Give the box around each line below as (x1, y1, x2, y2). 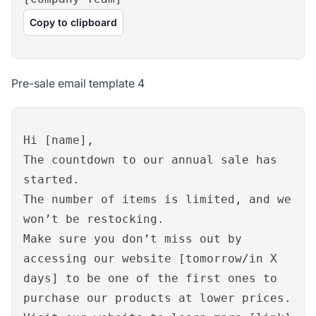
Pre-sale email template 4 (11, 75, 145, 90)
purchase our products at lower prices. (23, 291, 291, 305)
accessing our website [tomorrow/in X (23, 251, 277, 265)
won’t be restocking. (23, 212, 164, 226)
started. (23, 172, 80, 186)
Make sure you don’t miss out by (23, 231, 242, 245)
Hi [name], (23, 133, 94, 147)
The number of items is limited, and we (23, 192, 291, 206)
